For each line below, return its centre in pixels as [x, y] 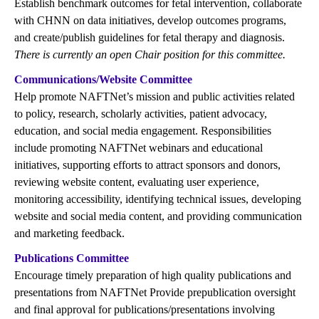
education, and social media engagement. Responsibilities [143, 131]
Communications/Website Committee [103, 79]
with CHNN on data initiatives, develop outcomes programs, [150, 20]
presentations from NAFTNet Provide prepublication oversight [155, 292]
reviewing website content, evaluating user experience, [137, 182]
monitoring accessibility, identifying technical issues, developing [158, 199]
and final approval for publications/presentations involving [145, 309]
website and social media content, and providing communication [158, 216]
